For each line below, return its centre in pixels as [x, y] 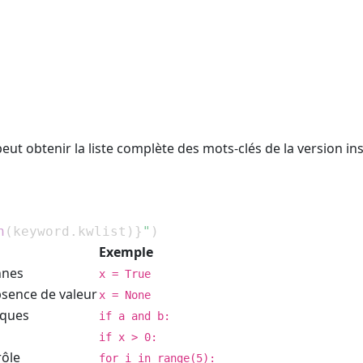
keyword [41, 231]
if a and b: [135, 316]
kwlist [102, 231]
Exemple [126, 252]
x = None [125, 295]
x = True [125, 273]
